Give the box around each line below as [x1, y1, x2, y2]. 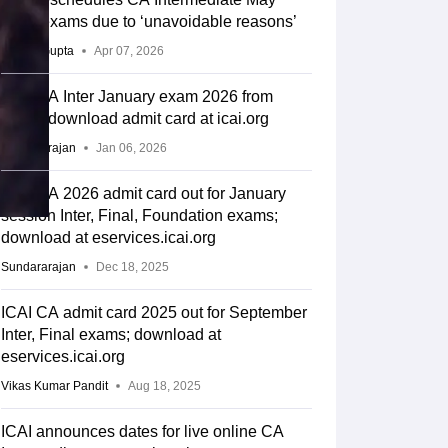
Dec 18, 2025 [95, 260, 169, 274]
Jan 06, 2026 [95, 141, 167, 155]
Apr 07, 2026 [93, 44, 164, 58]
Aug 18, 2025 [127, 379, 201, 393]
